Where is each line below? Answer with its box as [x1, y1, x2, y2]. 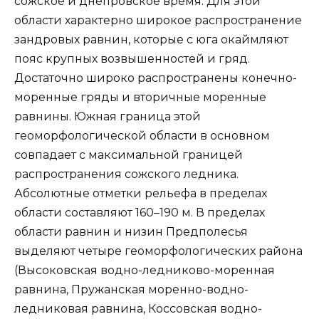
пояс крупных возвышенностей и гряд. [14, 52, 250, 66]
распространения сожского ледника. [14, 167, 239, 182]
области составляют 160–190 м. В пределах [14, 206, 265, 220]
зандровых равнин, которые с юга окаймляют [14, 33, 288, 47]
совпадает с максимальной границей [14, 148, 243, 162]
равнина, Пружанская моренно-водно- [14, 283, 249, 297]
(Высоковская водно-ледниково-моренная [14, 263, 275, 278]
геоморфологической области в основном [14, 129, 270, 143]
